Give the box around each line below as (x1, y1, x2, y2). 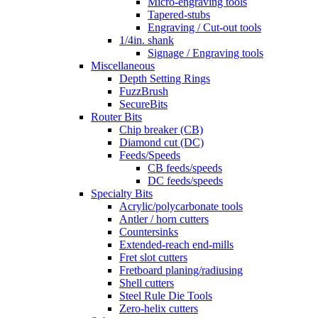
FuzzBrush (119, 85, 168, 97)
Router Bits (91, 111, 142, 123)
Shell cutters (119, 277, 174, 289)
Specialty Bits (91, 187, 153, 199)
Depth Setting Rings (119, 72, 210, 84)
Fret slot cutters (119, 251, 187, 263)
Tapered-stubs (148, 9, 210, 21)
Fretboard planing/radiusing (119, 264, 243, 276)
